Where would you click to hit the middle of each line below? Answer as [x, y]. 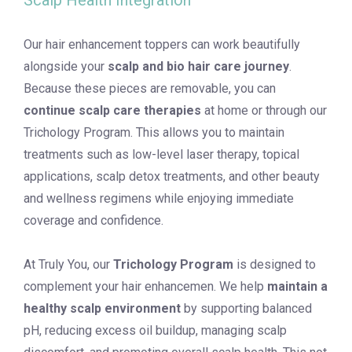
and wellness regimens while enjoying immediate [159, 198]
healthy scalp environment [102, 308]
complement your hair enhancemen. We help [145, 286]
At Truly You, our [68, 264]
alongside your [66, 66]
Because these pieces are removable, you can [150, 88]
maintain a [297, 286]
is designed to [275, 264]
